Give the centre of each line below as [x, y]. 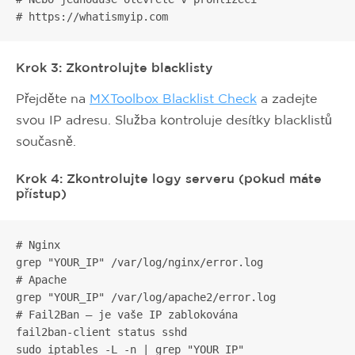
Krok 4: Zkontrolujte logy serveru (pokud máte [169, 178]
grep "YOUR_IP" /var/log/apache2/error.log [146, 297]
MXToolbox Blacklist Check [173, 98]
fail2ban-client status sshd [101, 332]
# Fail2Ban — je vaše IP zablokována [127, 315]
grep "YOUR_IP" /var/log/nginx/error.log [139, 262]
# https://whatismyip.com [92, 17]
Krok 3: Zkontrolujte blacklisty [115, 67]
